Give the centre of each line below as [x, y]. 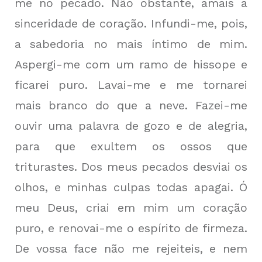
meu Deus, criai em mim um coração [131, 208]
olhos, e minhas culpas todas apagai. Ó [131, 187]
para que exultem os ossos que [131, 146]
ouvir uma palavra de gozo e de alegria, [131, 126]
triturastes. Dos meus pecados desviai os [131, 167]
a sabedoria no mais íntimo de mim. [131, 44]
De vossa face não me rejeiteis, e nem [131, 249]
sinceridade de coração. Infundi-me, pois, [131, 23]
